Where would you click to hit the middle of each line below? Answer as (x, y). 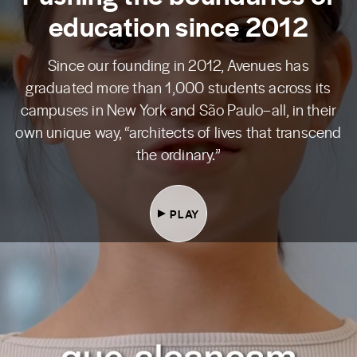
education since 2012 (178, 25)
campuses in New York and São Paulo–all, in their (178, 110)
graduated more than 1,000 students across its (178, 87)
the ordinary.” (178, 154)
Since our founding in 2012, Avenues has (178, 65)
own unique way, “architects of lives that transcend (178, 132)
